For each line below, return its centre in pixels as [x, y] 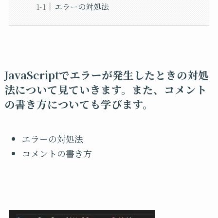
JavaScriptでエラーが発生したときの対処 [106, 74]
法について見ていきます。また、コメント [105, 89]
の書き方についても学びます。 [79, 104]
